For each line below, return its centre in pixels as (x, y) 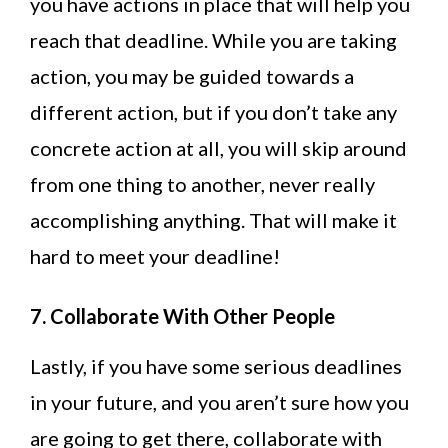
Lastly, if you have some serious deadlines (216, 366)
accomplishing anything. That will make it (213, 220)
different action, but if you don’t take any (213, 112)
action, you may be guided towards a (192, 76)
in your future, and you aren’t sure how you (219, 402)
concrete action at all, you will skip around (218, 148)
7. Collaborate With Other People (182, 316)
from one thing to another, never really (202, 184)
